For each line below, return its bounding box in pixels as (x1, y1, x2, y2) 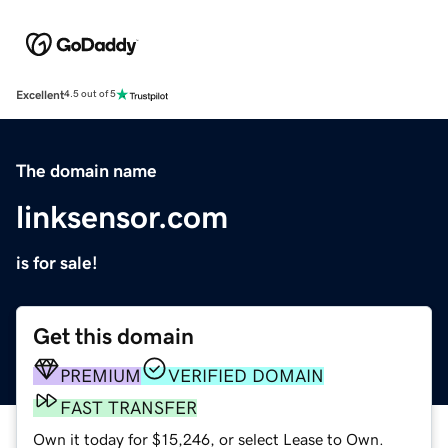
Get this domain (33, 324, 194, 348)
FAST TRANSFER (60, 398, 197, 417)
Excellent (16, 88, 64, 101)
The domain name (16, 161, 157, 180)
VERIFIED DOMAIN (168, 366, 324, 385)
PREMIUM (60, 366, 141, 385)
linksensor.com (16, 200, 228, 233)
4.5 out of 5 (64, 89, 116, 100)
